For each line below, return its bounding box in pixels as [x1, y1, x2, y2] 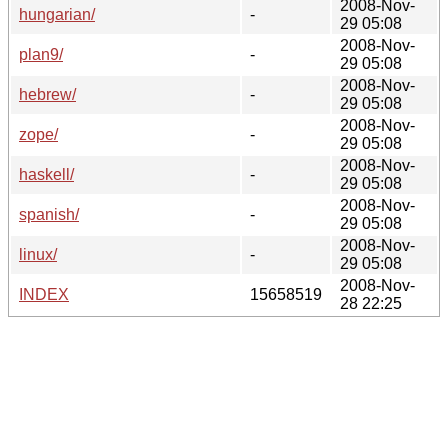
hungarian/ [19, 5, 95, 23]
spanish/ [19, 205, 79, 223]
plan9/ [19, 45, 63, 63]
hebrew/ [19, 85, 76, 103]
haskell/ [19, 165, 74, 183]
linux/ [19, 245, 57, 263]
